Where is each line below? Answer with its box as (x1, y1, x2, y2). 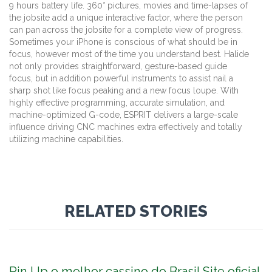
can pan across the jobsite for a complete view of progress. (9, 24, 243, 35)
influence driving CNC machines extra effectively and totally (9, 121, 242, 132)
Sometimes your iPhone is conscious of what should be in (9, 36, 237, 47)
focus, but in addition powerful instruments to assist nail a (9, 73, 233, 83)
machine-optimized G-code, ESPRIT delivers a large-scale (9, 109, 238, 120)
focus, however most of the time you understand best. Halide (9, 49, 249, 59)
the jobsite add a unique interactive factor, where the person (9, 12, 243, 22)
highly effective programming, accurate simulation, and (9, 97, 225, 107)
